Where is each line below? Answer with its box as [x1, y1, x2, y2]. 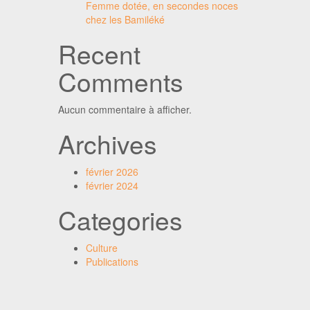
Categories [57, 201, 183, 238]
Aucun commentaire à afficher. [57, 102, 192, 116]
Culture [85, 241, 118, 255]
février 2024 [85, 179, 138, 192]
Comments [57, 63, 183, 100]
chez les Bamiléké [85, 12, 165, 26]
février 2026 [85, 165, 138, 179]
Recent [57, 35, 140, 72]
